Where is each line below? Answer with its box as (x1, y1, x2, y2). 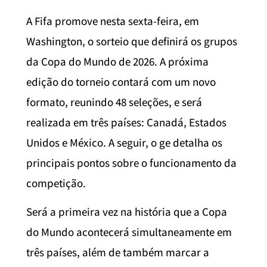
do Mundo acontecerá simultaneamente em (26, 224, 232, 239)
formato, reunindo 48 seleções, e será (26, 94, 202, 109)
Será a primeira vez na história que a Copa (26, 204, 227, 219)
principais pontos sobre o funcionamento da (26, 155, 237, 170)
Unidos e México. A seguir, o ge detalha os (26, 135, 222, 150)
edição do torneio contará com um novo (26, 74, 216, 89)
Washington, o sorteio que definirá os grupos (26, 33, 237, 48)
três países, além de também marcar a (26, 244, 209, 259)
